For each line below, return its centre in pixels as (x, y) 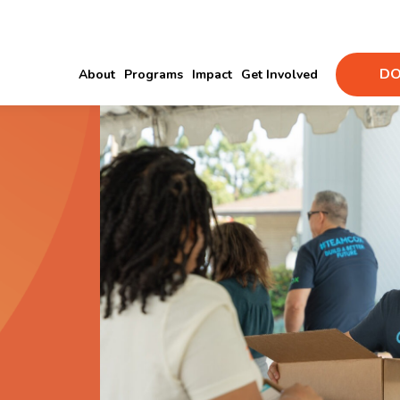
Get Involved (279, 75)
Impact (212, 75)
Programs (154, 75)
